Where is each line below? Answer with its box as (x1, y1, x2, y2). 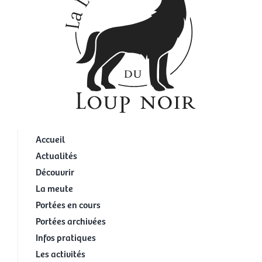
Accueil (35, 132, 65, 145)
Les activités (35, 246, 85, 260)
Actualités (35, 148, 77, 161)
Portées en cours (35, 197, 101, 211)
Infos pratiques (35, 230, 96, 243)
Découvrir (35, 164, 74, 178)
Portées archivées (35, 213, 106, 227)
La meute (35, 181, 73, 194)
